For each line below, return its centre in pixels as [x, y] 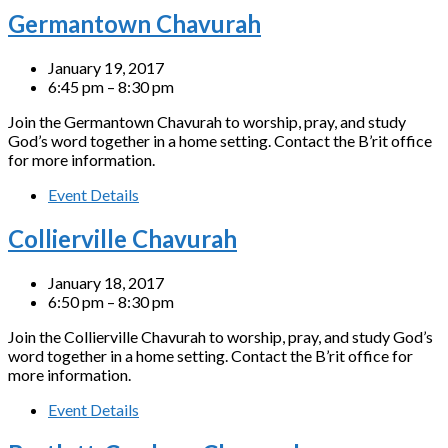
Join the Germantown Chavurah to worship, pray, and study [207, 122]
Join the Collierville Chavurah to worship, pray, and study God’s [220, 336]
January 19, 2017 [106, 68]
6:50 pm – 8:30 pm [111, 301]
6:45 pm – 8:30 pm [111, 87]
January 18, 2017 [106, 282]
